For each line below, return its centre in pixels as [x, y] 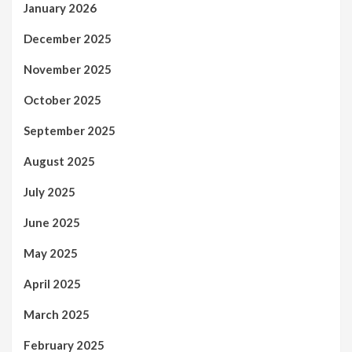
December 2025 [68, 39]
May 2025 [51, 253]
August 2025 [59, 161]
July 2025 [49, 192]
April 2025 [52, 284]
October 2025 [62, 100]
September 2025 [70, 131]
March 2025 [57, 315]
